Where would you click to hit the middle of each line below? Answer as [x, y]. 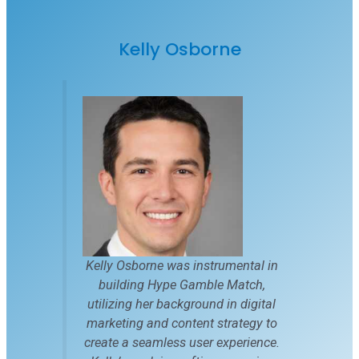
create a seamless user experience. [182, 342]
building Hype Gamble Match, [182, 284]
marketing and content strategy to [182, 323]
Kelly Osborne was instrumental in [182, 265]
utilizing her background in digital [182, 304]
